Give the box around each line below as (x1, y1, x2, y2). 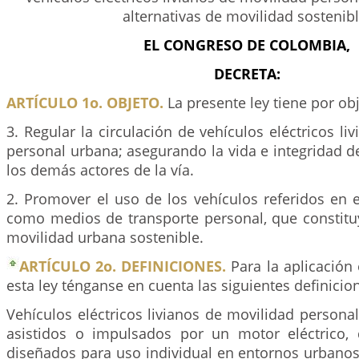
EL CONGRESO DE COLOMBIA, (143, 35, 350, 54)
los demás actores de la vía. (6, 160, 194, 179)
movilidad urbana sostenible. (6, 228, 204, 247)
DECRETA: (213, 64, 280, 83)
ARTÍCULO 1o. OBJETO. (6, 93, 163, 112)
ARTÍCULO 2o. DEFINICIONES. (19, 256, 227, 276)
